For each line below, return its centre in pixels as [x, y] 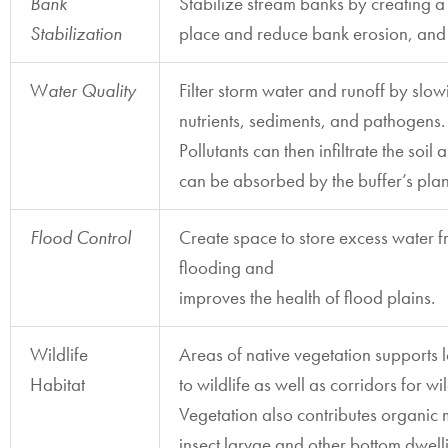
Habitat [57, 384]
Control [103, 237]
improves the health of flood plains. [307, 297]
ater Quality [92, 90]
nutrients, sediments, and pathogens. [312, 120]
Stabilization [76, 33]
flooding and [226, 267]
